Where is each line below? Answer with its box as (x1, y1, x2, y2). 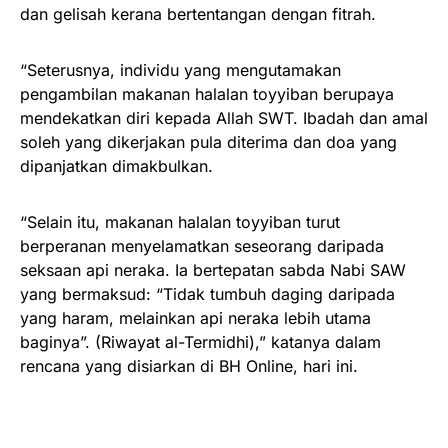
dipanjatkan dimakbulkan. (20, 155, 213, 176)
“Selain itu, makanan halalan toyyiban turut (20, 211, 340, 232)
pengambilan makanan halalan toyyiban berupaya (20, 83, 394, 104)
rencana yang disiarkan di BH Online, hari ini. (20, 355, 358, 376)
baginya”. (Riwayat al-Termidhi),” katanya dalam (20, 331, 381, 352)
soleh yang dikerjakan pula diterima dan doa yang (20, 131, 397, 152)
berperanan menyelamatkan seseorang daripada (20, 235, 384, 256)
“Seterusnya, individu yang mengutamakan (20, 59, 341, 80)
